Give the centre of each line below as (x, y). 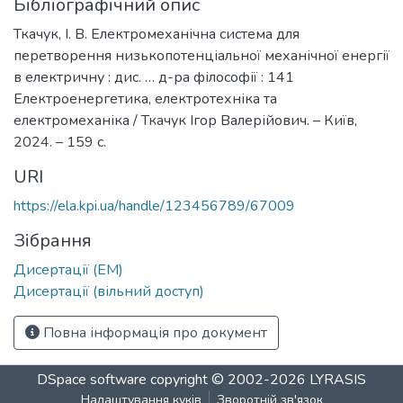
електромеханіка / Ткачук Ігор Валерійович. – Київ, (185, 120)
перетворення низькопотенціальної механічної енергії (201, 55)
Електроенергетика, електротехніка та (145, 99)
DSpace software (92, 380)
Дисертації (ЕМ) (68, 269)
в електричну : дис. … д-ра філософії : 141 (154, 77)
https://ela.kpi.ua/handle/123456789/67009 (154, 206)
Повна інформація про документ (153, 332)
